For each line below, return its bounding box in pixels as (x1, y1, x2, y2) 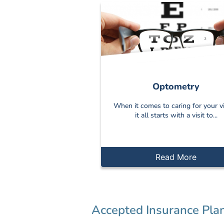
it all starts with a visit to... (134, 110, 217, 120)
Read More (155, 151, 196, 162)
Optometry (152, 80, 199, 93)
